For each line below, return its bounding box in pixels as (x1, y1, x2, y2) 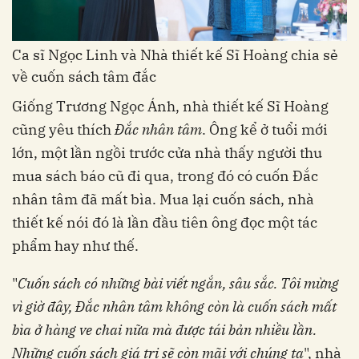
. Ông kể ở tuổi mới (202, 119, 328, 139)
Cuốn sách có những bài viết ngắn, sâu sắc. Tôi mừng (18, 273, 339, 292)
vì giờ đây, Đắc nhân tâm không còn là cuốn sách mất (12, 296, 337, 316)
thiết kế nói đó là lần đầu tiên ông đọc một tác (12, 212, 317, 232)
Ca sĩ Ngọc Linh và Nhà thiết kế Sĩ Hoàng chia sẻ (12, 45, 338, 64)
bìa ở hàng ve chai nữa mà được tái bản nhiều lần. (12, 320, 317, 339)
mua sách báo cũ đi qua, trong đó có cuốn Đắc (12, 166, 318, 185)
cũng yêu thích (12, 119, 115, 139)
